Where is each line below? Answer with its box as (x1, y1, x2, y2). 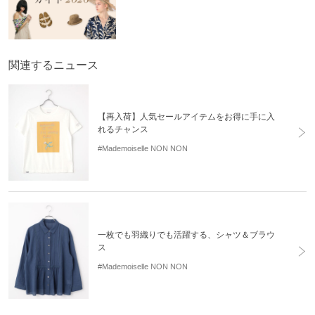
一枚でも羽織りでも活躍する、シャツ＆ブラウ (98, 230, 276, 240)
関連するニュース (8, 58, 98, 71)
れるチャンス (98, 124, 149, 134)
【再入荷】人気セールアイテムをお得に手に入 (98, 111, 276, 122)
